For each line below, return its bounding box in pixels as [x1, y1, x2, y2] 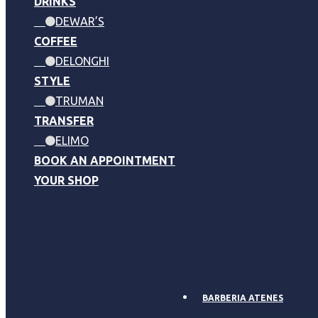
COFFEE [33, 35, 77, 48]
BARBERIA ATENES [202, 293, 284, 302]
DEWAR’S [55, 15, 104, 28]
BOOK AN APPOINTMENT [33, 154, 175, 167]
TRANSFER [33, 114, 94, 127]
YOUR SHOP [33, 174, 99, 187]
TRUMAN [55, 94, 104, 107]
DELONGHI [55, 55, 109, 67]
